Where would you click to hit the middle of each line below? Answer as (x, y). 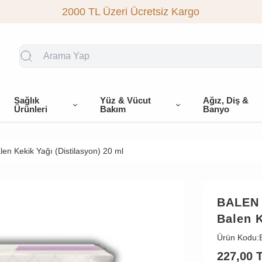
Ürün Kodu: (238, 237)
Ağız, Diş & (225, 100)
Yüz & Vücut (125, 100)
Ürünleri (30, 109)
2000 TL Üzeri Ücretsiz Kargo (131, 12)
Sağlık (26, 100)
